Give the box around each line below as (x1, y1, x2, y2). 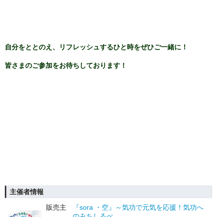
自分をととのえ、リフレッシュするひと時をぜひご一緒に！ (5, 44, 188, 51)
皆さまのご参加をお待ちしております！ (5, 62, 127, 69)
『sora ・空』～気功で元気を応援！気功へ (73, 203, 203, 211)
